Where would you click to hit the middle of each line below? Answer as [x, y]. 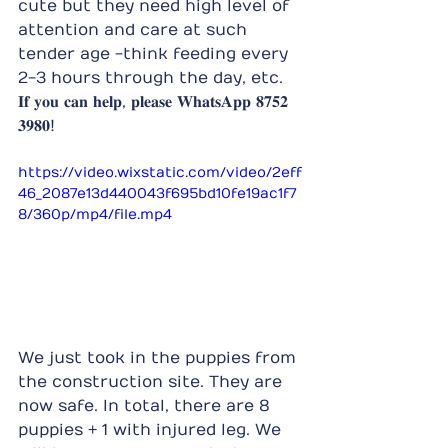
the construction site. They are [152, 381]
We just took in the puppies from [159, 357]
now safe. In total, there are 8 [146, 405]
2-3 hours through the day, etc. [150, 78]
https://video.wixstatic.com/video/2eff [160, 172]
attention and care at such [135, 30]
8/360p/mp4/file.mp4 [95, 214]
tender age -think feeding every [155, 54]
